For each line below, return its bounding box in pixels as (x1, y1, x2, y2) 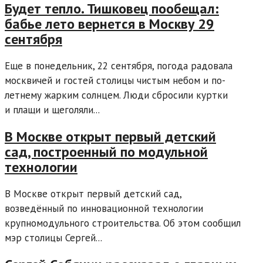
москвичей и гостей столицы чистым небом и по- (5, 73, 225, 87)
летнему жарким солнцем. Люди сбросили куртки (5, 88, 228, 102)
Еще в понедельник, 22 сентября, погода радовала (5, 59, 232, 72)
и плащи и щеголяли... (5, 103, 100, 116)
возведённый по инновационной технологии (5, 201, 203, 215)
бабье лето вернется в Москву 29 (5, 15, 214, 33)
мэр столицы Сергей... (5, 231, 102, 244)
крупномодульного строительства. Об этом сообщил (5, 216, 241, 230)
